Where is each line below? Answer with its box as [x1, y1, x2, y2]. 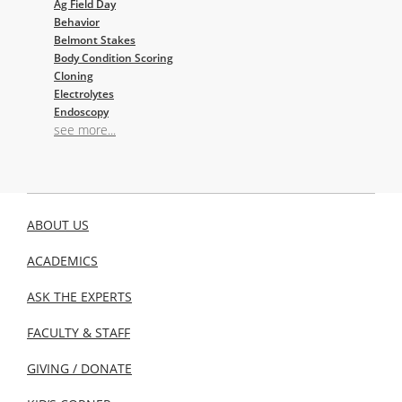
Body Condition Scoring [54, 50, 173, 66]
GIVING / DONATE [27, 360, 132, 378]
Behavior [54, 14, 100, 31]
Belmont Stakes [54, 32, 135, 48]
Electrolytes [54, 86, 114, 102]
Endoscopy [54, 104, 109, 120]
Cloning [54, 68, 93, 84]
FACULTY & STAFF [27, 324, 130, 342]
